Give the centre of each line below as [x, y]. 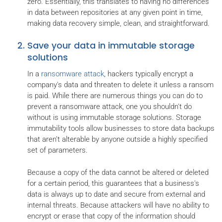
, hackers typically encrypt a [149, 74]
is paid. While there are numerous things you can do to [115, 96]
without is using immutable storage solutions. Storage [114, 117]
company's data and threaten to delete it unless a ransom [120, 85]
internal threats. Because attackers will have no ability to [118, 205]
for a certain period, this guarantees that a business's [113, 183]
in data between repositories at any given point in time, [115, 12]
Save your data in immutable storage [111, 46]
